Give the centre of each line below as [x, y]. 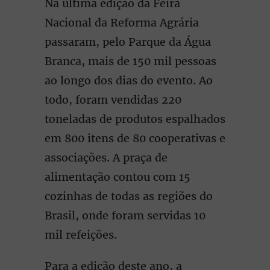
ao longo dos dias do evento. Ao [129, 80]
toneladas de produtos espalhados [135, 119]
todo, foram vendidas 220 [113, 100]
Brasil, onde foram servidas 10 [125, 215]
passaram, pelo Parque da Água [128, 42]
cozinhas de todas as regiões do [129, 196]
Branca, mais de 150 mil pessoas [130, 61]
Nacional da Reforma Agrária [122, 23]
